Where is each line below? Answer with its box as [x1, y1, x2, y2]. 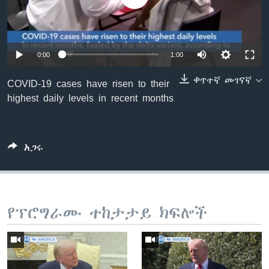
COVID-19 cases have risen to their [7, 77, 169, 89]
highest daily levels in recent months [7, 91, 174, 104]
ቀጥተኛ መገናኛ [193, 74, 252, 86]
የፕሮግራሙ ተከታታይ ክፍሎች [7, 204, 207, 222]
